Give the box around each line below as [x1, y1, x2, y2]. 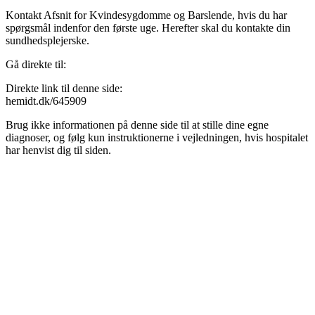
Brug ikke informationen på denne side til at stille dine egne [6, 118, 269, 131]
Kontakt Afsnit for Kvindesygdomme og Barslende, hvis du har [6, 8, 287, 21]
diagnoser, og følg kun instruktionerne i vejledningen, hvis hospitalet [6, 131, 308, 143]
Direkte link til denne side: [6, 82, 122, 94]
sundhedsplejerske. [6, 34, 89, 46]
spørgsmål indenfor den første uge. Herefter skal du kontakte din [6, 21, 290, 34]
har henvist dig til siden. [6, 143, 111, 156]
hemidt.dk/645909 [6, 94, 86, 107]
